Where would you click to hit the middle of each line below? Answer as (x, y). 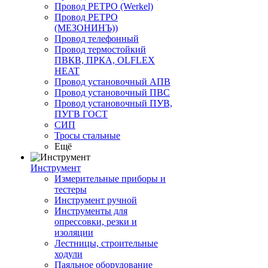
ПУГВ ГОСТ (81, 114)
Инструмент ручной (96, 200)
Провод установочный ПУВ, (113, 103)
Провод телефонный (97, 39)
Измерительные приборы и (110, 179)
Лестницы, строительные (106, 243)
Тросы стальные (87, 136)
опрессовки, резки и (96, 222)
